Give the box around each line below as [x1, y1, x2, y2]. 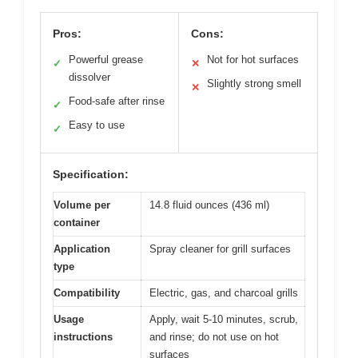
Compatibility [54, 287, 120, 300]
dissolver [69, 71, 110, 84]
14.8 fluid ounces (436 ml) [149, 199, 269, 212]
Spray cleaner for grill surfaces [149, 243, 291, 256]
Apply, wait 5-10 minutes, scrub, [149, 313, 298, 326]
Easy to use [69, 119, 125, 132]
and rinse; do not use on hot [149, 331, 279, 344]
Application [54, 243, 110, 256]
